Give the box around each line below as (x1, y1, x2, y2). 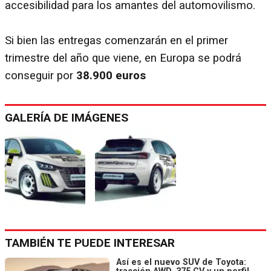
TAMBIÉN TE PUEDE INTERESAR (5, 236, 175, 250)
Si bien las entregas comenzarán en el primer (5, 33, 228, 47)
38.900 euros (76, 68, 146, 82)
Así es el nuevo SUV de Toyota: (116, 257, 246, 267)
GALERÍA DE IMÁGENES (5, 110, 128, 125)
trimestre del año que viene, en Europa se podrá (5, 51, 241, 65)
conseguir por (5, 68, 76, 82)
